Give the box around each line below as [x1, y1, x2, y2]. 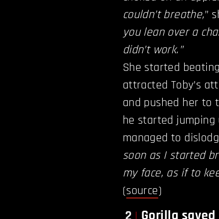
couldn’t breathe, [122, 7, 205, 22]
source [126, 183, 158, 198]
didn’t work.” [122, 43, 183, 58]
